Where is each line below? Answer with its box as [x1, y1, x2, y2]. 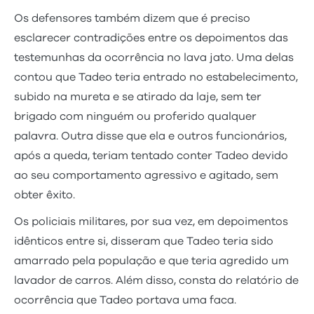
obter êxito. [14, 189, 78, 200]
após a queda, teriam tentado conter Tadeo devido [14, 149, 288, 161]
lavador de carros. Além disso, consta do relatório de [14, 274, 299, 286]
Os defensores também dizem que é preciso [14, 12, 250, 24]
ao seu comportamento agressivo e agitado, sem [14, 169, 278, 181]
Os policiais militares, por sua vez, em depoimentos [14, 215, 288, 227]
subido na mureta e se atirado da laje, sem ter [14, 90, 261, 102]
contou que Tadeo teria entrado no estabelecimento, [14, 71, 298, 83]
